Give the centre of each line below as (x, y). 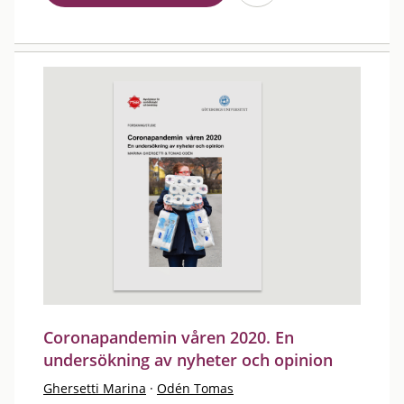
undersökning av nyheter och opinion (188, 360)
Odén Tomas (195, 388)
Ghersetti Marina (95, 388)
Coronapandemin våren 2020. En (169, 337)
